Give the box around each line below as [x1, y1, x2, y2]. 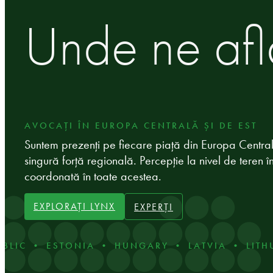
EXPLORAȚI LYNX [34, 200, 115, 212]
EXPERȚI [134, 200, 173, 213]
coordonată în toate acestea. [24, 169, 161, 184]
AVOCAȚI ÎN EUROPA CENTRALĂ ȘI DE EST [24, 120, 257, 132]
